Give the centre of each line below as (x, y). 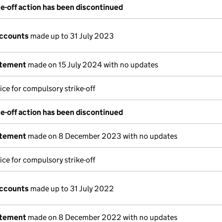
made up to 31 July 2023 (71, 36)
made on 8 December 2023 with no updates (102, 136)
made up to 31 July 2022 (71, 189)
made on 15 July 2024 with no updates (92, 65)
